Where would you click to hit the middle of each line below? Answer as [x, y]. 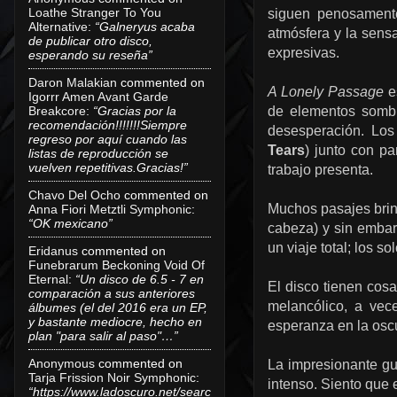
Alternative [58, 26]
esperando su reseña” [90, 54]
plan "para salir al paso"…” [103, 335]
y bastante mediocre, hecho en [115, 321]
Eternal [48, 279]
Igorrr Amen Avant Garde [98, 96]
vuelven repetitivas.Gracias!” [108, 167]
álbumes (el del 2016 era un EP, [118, 307]
